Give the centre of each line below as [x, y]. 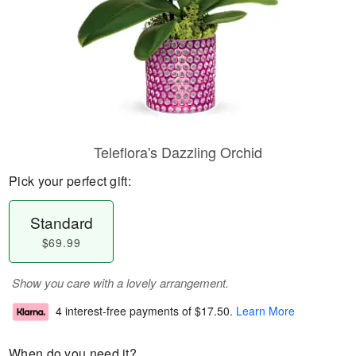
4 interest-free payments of [125, 311]
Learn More [265, 311]
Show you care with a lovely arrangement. [120, 282]
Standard [61, 222]
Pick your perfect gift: [70, 181]
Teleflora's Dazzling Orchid [178, 152]
